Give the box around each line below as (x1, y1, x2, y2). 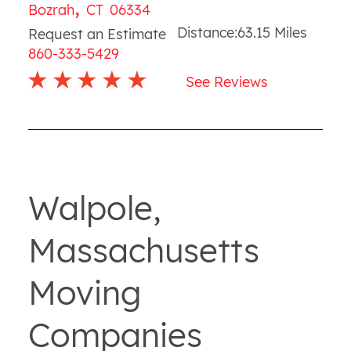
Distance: (177, 24, 238, 42)
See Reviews (186, 73, 268, 91)
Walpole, (27, 186, 161, 229)
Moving (27, 271, 141, 313)
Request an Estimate (27, 25, 166, 43)
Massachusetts (27, 229, 259, 271)
